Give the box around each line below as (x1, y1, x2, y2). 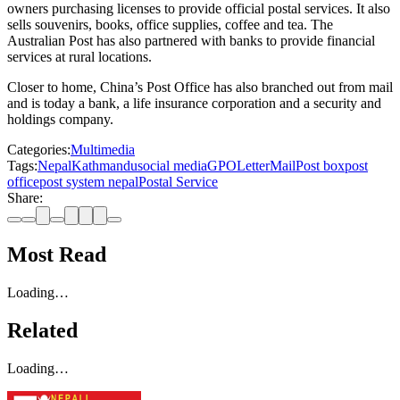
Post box (296, 158, 345, 174)
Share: (7, 190, 43, 206)
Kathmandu (71, 158, 137, 174)
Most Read (7, 242, 106, 266)
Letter (237, 158, 270, 174)
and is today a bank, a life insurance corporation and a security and (7, 96, 381, 112)
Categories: (7, 142, 71, 158)
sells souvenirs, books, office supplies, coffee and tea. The (7, 17, 333, 33)
